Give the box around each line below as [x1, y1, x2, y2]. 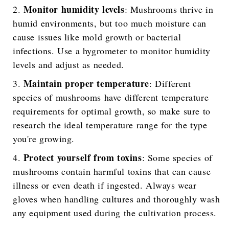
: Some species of [142, 151, 213, 164]
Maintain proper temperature [23, 77, 150, 90]
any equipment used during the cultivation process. [13, 207, 217, 219]
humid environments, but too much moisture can [13, 17, 207, 30]
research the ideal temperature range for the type [13, 119, 208, 131]
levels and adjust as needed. [13, 58, 124, 71]
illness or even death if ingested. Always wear [13, 179, 197, 192]
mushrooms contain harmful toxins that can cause [13, 165, 211, 178]
